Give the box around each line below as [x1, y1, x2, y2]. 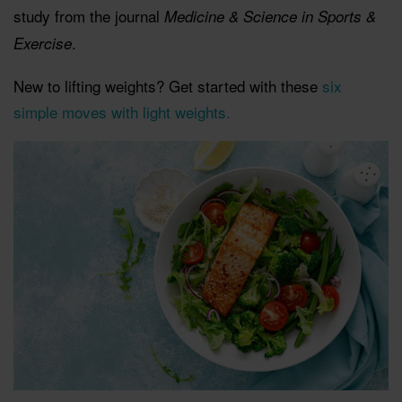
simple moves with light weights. [13, 100, 231, 123]
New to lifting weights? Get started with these [13, 74, 322, 97]
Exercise [13, 31, 72, 54]
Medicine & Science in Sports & [164, 4, 376, 27]
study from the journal [13, 4, 164, 27]
